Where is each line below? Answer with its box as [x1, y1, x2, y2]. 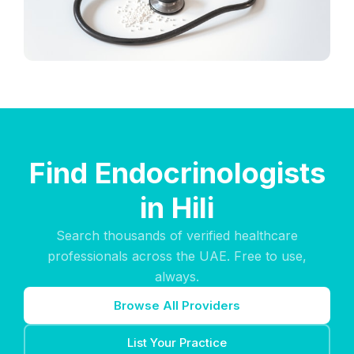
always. [155, 269, 199, 284]
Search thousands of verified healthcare [56, 228, 298, 243]
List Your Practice [127, 335, 227, 350]
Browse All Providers [114, 298, 240, 313]
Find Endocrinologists [28, 156, 326, 190]
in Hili [140, 190, 214, 225]
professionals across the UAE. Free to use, [47, 248, 307, 264]
